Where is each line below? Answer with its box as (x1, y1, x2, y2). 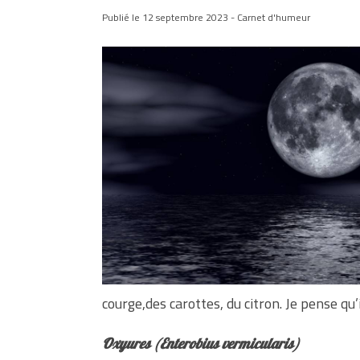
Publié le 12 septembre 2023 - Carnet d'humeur (102, 10, 310, 26)
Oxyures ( (102, 333, 160, 358)
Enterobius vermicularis (160, 333, 293, 358)
